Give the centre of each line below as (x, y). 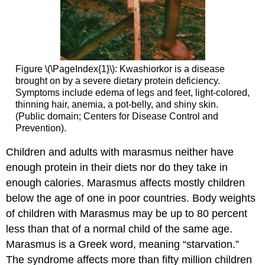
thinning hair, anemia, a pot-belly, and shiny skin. (117, 104)
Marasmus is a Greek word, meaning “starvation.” (123, 245)
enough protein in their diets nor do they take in (117, 168)
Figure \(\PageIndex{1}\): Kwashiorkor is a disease (120, 69)
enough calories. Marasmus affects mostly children (126, 183)
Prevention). (41, 128)
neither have (203, 152)
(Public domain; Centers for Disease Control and (117, 116)
